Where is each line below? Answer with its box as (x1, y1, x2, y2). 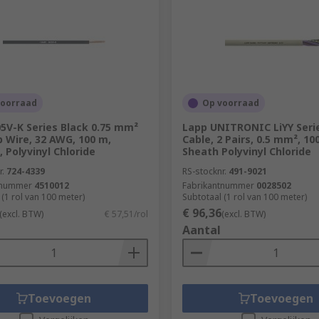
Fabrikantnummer (182, 179, 254, 192)
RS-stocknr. (182, 165, 226, 177)
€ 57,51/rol (104, 208, 148, 220)
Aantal (182, 222, 221, 238)
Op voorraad (202, 97, 259, 109)
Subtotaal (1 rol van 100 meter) (182, 191, 307, 203)
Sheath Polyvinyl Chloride (182, 145, 311, 158)
